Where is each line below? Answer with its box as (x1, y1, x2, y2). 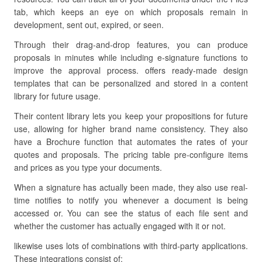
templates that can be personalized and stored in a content (14, 77, 248, 89)
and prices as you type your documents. (14, 161, 162, 173)
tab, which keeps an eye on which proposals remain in (14, 6, 248, 18)
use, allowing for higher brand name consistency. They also (14, 123, 248, 135)
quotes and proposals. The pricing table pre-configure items (14, 149, 248, 160)
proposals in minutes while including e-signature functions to (14, 51, 248, 63)
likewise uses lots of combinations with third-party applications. (14, 240, 248, 251)
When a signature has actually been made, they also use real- (14, 181, 248, 193)
